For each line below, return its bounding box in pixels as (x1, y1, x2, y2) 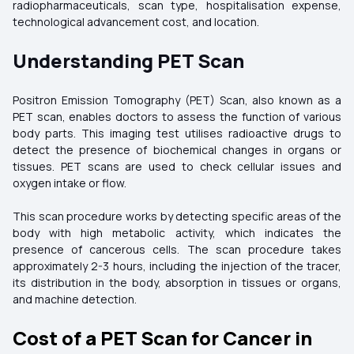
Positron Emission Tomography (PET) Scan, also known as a (13, 92, 341, 107)
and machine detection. (13, 292, 146, 307)
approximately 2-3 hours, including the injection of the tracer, (13, 258, 341, 273)
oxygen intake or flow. (13, 175, 126, 190)
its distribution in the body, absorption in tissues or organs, (13, 275, 341, 290)
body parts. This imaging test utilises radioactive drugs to (13, 126, 341, 141)
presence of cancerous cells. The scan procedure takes (13, 242, 341, 257)
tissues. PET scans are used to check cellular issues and (13, 159, 341, 174)
